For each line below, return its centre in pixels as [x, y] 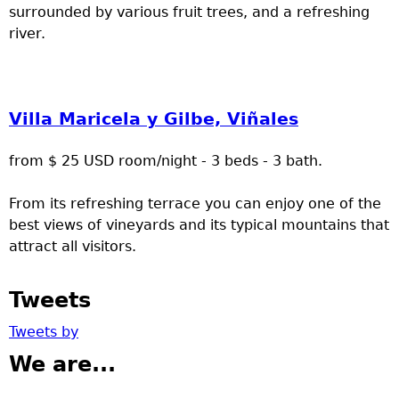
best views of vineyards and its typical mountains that [199, 224]
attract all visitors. [73, 246]
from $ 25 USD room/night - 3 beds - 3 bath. [166, 160]
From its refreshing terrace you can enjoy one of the [195, 203]
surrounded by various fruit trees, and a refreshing [189, 12]
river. [27, 33]
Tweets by [44, 331]
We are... [62, 364]
